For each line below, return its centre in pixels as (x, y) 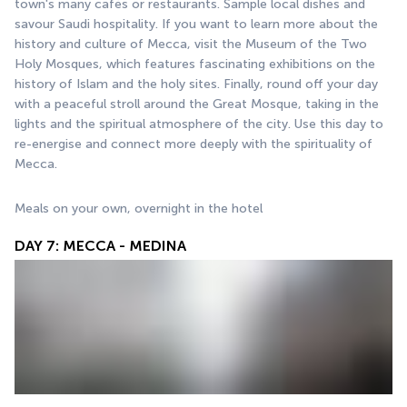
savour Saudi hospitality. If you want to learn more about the (196, 24)
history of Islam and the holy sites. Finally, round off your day (196, 84)
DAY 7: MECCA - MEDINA (100, 245)
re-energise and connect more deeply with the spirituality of (194, 144)
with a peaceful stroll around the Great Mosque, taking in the (197, 104)
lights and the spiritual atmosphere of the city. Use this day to (199, 124)
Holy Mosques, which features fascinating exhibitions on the (195, 64)
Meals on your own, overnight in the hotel (139, 208)
